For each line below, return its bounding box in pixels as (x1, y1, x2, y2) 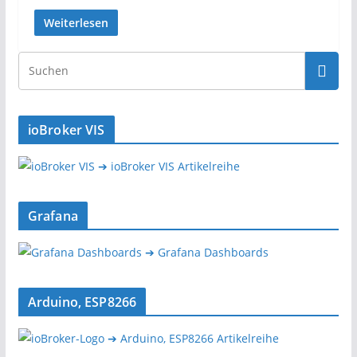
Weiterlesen (43, 15, 108, 30)
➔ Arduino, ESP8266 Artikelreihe (107, 331, 279, 346)
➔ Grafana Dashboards (144, 245, 269, 260)
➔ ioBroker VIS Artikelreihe (97, 159, 240, 174)
